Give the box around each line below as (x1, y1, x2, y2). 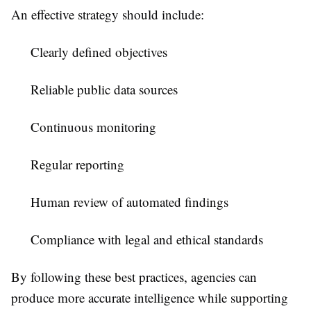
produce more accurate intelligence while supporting (11, 289, 288, 307)
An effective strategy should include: (11, 6, 204, 24)
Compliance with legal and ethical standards (31, 230, 263, 249)
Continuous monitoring (31, 118, 156, 136)
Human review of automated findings (31, 193, 228, 211)
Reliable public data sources (31, 81, 178, 99)
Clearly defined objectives (31, 43, 167, 61)
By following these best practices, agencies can (11, 268, 257, 286)
